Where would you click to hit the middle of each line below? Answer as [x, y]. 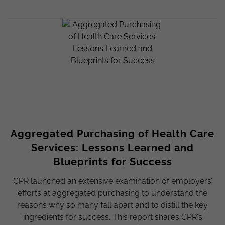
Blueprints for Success [113, 161]
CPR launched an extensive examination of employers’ [113, 181]
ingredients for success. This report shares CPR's [113, 217]
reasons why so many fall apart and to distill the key [113, 205]
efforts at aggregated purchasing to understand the [113, 193]
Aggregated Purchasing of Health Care [113, 133]
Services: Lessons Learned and [113, 147]
